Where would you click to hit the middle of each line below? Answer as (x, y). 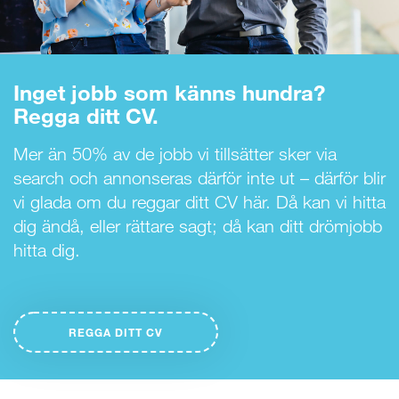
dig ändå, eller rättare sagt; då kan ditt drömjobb (198, 226)
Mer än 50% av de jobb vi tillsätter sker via (175, 154)
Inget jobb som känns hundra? (169, 93)
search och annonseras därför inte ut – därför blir (199, 178)
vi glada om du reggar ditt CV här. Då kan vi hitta (199, 202)
